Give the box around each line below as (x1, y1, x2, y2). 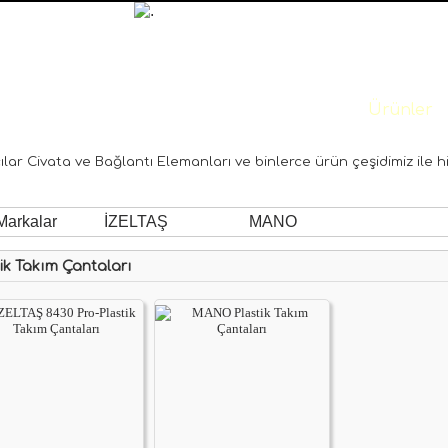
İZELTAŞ (104, 213, 168, 230)
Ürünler (368, 101, 433, 119)
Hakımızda (253, 101, 344, 119)
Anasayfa (151, 101, 229, 119)
